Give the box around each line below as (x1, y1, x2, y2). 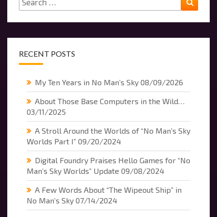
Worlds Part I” (27, 137, 76, 146)
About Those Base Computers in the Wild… (35, 96, 185, 106)
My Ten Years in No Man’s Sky (35, 77, 139, 87)
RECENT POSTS (19, 49, 75, 59)
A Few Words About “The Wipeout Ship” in (35, 185, 182, 195)
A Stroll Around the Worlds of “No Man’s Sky (35, 126, 190, 136)
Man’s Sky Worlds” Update (27, 166, 119, 176)
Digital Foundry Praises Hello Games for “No (35, 155, 190, 165)
